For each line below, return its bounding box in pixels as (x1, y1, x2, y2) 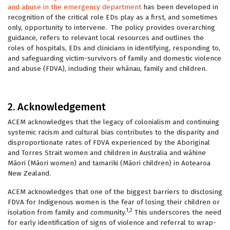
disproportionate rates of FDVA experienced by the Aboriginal (8, 138, 210, 147)
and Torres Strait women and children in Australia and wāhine (8, 148, 206, 157)
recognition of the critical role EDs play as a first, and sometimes (8, 13, 218, 22)
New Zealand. (8, 169, 51, 178)
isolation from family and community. (8, 208, 126, 217)
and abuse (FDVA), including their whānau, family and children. (8, 64, 207, 73)
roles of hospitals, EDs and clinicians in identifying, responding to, (8, 44, 220, 52)
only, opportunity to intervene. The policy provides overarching (8, 23, 215, 32)
